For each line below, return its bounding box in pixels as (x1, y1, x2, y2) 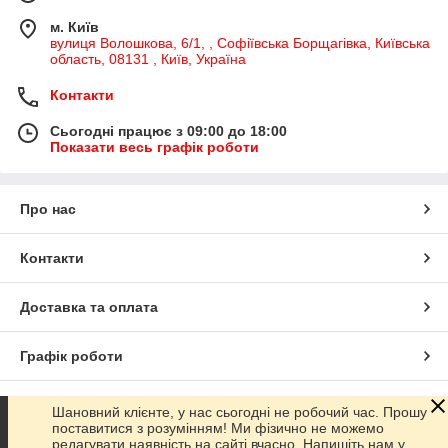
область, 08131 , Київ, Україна (50, 50, 246, 67)
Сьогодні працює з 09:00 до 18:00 (50, 122, 287, 139)
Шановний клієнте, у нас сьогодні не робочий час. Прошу (52, 404, 427, 420)
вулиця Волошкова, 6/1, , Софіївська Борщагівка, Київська (50, 34, 430, 51)
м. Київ (50, 18, 99, 35)
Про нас (20, 200, 76, 217)
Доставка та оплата (20, 298, 158, 315)
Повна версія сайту (20, 396, 158, 413)
